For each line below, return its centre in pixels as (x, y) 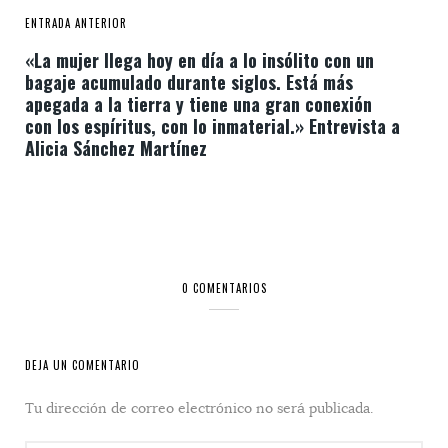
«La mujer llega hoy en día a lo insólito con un (199, 60)
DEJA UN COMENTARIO (82, 365)
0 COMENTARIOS (224, 288)
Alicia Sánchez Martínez (116, 148)
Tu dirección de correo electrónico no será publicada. (199, 408)
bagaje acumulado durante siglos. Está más (189, 82)
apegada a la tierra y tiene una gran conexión (198, 104)
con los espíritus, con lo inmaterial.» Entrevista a (212, 126)
